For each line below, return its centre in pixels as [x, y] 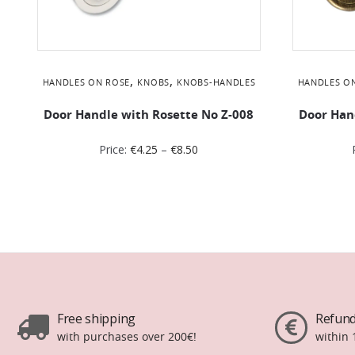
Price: [115, 149]
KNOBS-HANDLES [216, 82]
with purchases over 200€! [126, 336]
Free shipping [96, 318]
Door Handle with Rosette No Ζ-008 [149, 114]
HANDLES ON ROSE [86, 82]
